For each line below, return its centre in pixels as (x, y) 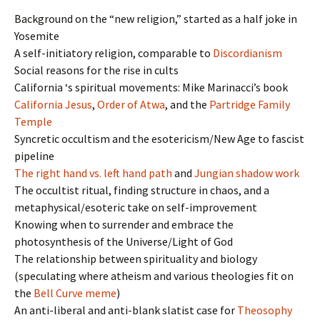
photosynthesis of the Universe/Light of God (124, 241)
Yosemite (37, 35)
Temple (33, 121)
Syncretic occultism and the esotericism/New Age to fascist (159, 138)
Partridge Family (250, 104)
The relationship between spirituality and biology (136, 258)
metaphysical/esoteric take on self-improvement (136, 207)
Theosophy (265, 310)
